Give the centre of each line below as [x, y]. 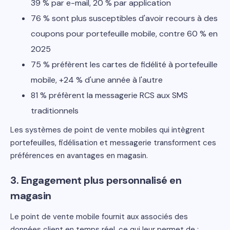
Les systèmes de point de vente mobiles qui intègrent [108, 130]
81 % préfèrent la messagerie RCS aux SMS [109, 95]
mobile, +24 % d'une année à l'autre [97, 80]
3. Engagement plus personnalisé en [96, 180]
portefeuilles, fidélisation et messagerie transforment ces [113, 143]
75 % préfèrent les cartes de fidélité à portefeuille [124, 64]
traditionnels [55, 111]
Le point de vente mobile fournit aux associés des [99, 217]
